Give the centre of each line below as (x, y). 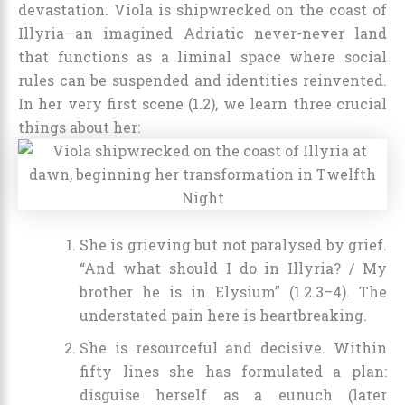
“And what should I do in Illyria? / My (233, 268)
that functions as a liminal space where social (202, 57)
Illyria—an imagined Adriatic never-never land (202, 33)
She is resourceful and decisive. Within (233, 348)
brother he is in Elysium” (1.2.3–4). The (233, 292)
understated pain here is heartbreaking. (223, 316)
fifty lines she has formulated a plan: (233, 372)
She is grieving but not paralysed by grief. (233, 245)
